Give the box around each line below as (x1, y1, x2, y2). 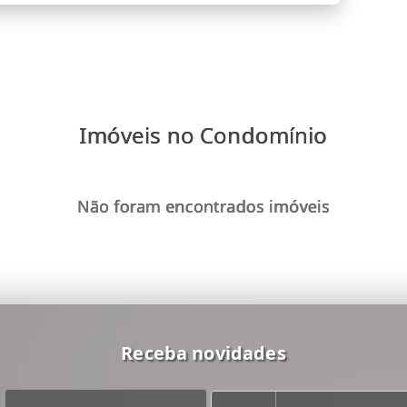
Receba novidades (121, 341, 286, 365)
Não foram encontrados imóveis (76, 194, 331, 217)
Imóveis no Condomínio (79, 119, 328, 150)
